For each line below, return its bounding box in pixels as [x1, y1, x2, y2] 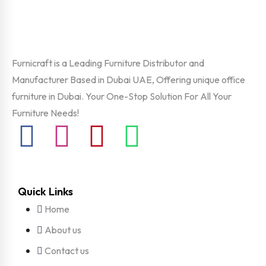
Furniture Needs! [12, 107, 79, 119]
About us [45, 224, 81, 236]
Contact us [45, 245, 89, 257]
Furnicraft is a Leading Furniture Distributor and [12, 57, 204, 69]
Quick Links [18, 185, 73, 199]
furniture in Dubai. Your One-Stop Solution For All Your [12, 90, 232, 103]
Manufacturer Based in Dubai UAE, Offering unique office [12, 74, 245, 86]
